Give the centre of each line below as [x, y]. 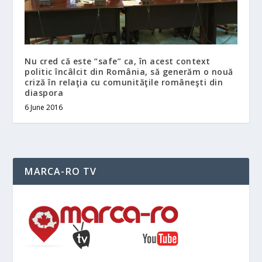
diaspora [44, 92]
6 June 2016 [44, 107]
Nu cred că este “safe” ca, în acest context [118, 61]
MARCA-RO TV [61, 171]
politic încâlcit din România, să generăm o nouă [129, 71]
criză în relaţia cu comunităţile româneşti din [124, 82]
